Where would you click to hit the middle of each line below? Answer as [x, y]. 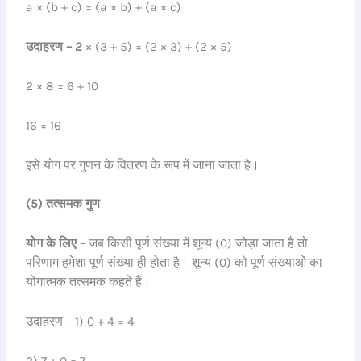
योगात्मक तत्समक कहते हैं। [89, 282]
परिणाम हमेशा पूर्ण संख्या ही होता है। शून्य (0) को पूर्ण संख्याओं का [174, 263]
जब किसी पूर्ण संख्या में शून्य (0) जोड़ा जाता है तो [197, 244]
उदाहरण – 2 [54, 47]
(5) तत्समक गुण [63, 204]
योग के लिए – [56, 244]
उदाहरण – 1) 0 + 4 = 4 [81, 322]
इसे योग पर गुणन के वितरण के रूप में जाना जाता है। [143, 165]
